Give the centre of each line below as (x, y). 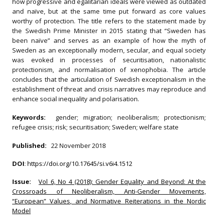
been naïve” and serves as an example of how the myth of (109, 40)
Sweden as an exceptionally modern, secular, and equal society (109, 50)
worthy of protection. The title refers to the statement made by (109, 21)
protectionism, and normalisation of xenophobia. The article (109, 70)
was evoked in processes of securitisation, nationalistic (109, 60)
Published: (31, 145)
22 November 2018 (78, 145)
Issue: (24, 182)
